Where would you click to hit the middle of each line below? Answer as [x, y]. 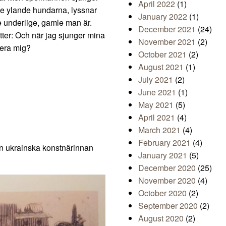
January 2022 [163, 17]
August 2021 [161, 67]
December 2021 [167, 29]
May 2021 [156, 105]
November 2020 [167, 181]
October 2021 [162, 54]
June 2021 [157, 92]
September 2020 [168, 206]
